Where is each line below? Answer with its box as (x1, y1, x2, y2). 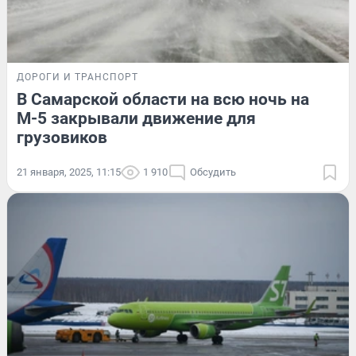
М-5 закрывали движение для (17, 109, 256, 129)
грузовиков (17, 128, 107, 148)
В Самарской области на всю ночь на (17, 90, 309, 110)
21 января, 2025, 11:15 (17, 166, 121, 179)
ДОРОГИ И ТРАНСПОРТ (17, 72, 138, 83)
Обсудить (190, 166, 236, 179)
